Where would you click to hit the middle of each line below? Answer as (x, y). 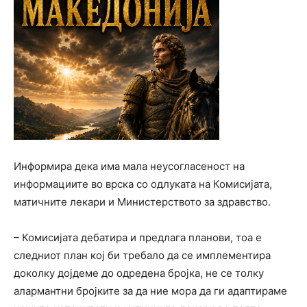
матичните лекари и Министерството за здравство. (142, 202)
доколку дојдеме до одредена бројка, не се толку (139, 273)
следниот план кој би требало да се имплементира (142, 256)
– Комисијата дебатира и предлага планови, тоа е (138, 238)
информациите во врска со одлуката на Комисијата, (143, 184)
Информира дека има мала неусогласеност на (129, 167)
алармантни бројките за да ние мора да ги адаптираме (150, 291)
